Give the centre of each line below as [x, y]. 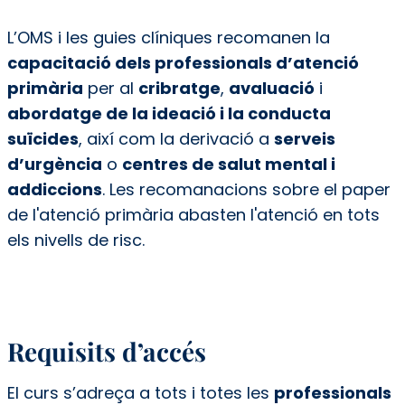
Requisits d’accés [109, 351]
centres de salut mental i [228, 164]
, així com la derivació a [176, 138]
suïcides [42, 138]
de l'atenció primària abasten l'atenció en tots [193, 214]
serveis [304, 138]
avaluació [271, 88]
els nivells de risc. [78, 240]
